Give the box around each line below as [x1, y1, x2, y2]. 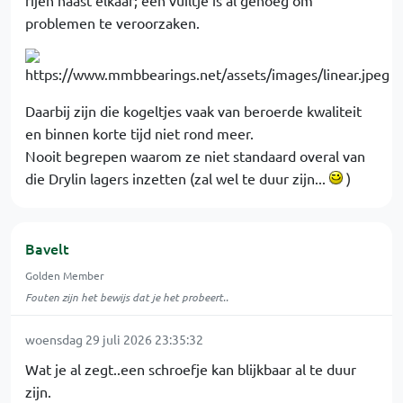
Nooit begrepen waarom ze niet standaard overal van [25, 147, 365, 166]
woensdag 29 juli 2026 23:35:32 [25, 331, 203, 348]
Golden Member [25, 268, 104, 283]
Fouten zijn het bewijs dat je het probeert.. [25, 290, 228, 305]
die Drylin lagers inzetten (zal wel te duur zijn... [25, 169, 329, 188]
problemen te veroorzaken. [25, 13, 200, 32]
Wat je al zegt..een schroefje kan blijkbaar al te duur [25, 360, 356, 379]
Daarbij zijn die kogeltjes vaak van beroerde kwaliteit [25, 102, 362, 121]
